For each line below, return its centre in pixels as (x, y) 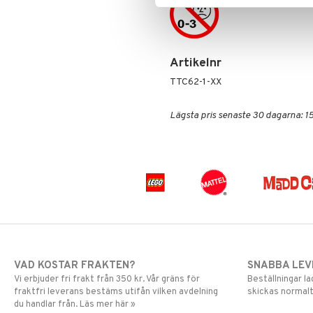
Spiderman (57, 70)
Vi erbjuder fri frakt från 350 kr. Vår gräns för (107, 279)
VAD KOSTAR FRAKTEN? (74, 266)
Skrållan (50, 53)
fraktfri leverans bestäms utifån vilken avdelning (116, 292)
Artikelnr (195, 64)
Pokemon (54, 19)
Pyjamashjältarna (70, 36)
